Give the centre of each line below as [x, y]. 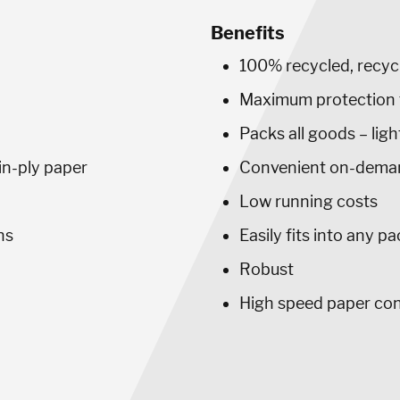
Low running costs [310, 201]
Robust [267, 269]
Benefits [248, 33]
